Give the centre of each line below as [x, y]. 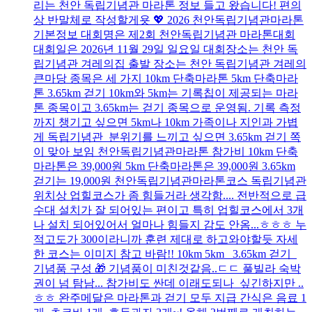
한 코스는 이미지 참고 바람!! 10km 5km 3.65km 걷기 [165, 253]
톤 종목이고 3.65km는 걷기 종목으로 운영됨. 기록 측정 [167, 107]
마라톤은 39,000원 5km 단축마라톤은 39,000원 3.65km [164, 166]
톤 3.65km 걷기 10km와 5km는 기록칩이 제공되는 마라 [166, 93]
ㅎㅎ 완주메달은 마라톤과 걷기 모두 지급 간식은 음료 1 [170, 297]
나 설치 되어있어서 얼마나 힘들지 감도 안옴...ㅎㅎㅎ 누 [170, 224]
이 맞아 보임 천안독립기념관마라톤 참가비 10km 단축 [166, 151]
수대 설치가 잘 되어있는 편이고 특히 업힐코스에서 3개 [169, 210]
